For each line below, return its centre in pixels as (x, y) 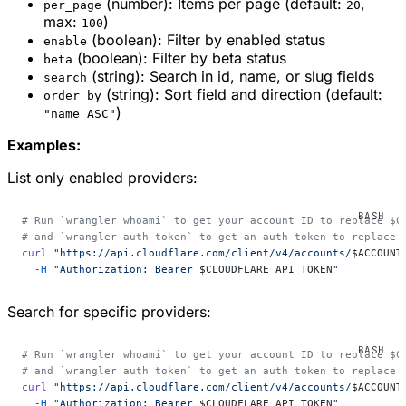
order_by (72, 95)
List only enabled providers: (102, 177)
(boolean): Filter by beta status (179, 58)
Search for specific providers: (109, 311)
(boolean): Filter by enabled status (206, 39)
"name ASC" (80, 113)
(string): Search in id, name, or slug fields (231, 76)
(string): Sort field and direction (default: (242, 94)
